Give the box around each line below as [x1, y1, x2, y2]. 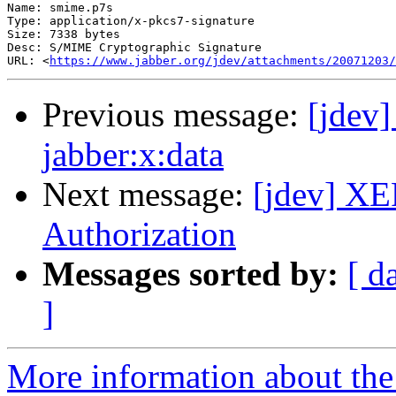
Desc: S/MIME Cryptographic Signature [7, 41, 262, 55]
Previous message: [42, 95, 308, 134]
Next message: [42, 175, 253, 214]
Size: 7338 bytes [7, 27, 120, 42]
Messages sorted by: [42, 255, 339, 293]
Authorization [42, 215, 236, 254]
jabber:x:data [42, 135, 224, 174]
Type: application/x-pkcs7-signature [7, 14, 255, 28]
